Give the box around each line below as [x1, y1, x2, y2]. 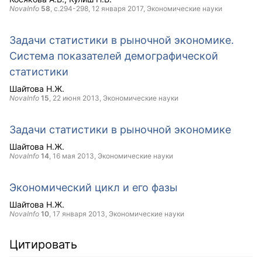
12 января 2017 [92, 4, 143, 13]
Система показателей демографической [9, 50, 218, 62]
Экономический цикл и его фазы [9, 181, 178, 194]
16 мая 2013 [53, 151, 94, 160]
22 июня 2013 [53, 94, 99, 102]
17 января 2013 [53, 209, 105, 218]
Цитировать [9, 237, 77, 251]
